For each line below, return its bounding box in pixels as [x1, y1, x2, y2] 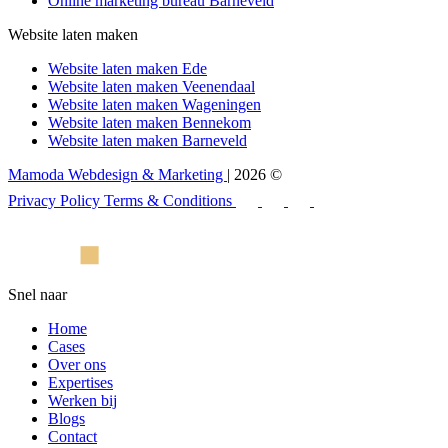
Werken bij [48, 391, 117, 409]
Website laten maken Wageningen [48, 95, 261, 113]
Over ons [48, 355, 106, 373]
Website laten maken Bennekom [48, 113, 251, 131]
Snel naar [8, 285, 67, 303]
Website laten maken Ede [48, 59, 207, 77]
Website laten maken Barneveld [48, 131, 247, 149]
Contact [48, 427, 97, 445]
